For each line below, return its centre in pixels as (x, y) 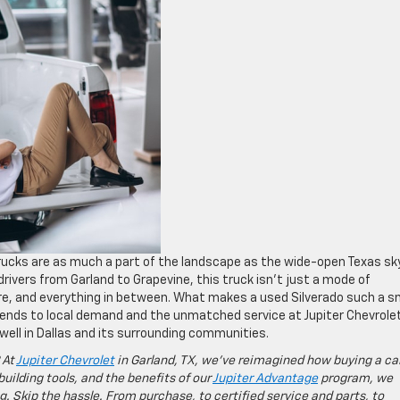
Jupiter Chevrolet (65, 361)
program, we (355, 379)
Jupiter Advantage (265, 379)
